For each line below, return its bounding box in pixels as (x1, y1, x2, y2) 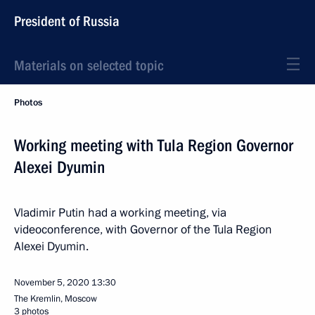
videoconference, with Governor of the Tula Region (14, 221, 272, 238)
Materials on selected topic (14, 57, 163, 74)
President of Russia (14, 13, 120, 30)
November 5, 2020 (14, 276, 89, 289)
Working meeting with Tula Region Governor (14, 136, 293, 155)
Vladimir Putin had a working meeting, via (14, 205, 226, 221)
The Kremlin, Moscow (14, 292, 97, 305)
